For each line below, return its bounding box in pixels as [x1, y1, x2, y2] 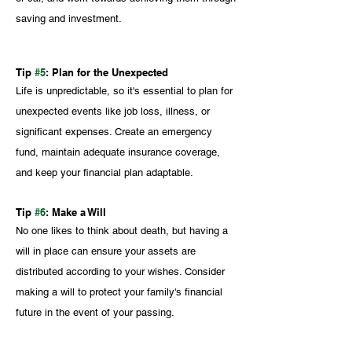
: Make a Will [46, 205, 106, 218]
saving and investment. [16, 12, 122, 24]
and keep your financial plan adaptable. [16, 166, 193, 178]
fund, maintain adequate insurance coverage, [16, 145, 223, 158]
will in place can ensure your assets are [16, 244, 199, 257]
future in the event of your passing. [16, 306, 174, 318]
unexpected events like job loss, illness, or [16, 104, 213, 117]
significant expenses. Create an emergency [16, 125, 215, 137]
